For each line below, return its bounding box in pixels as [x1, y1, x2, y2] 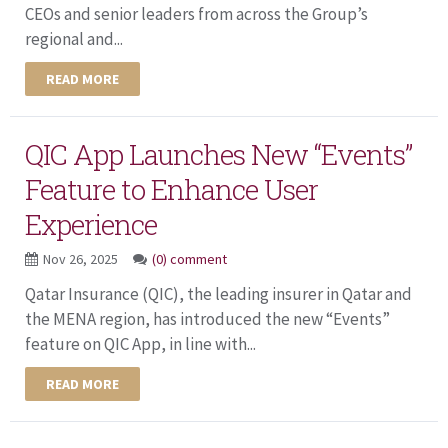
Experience [25, 205, 157, 243]
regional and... [25, 27, 123, 50]
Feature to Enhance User [25, 170, 318, 208]
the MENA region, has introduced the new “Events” [25, 307, 390, 330]
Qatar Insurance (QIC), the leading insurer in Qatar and [25, 282, 412, 305]
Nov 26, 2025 [43, 249, 121, 268]
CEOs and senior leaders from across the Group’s [25, 2, 368, 25]
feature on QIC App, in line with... [25, 332, 256, 355]
